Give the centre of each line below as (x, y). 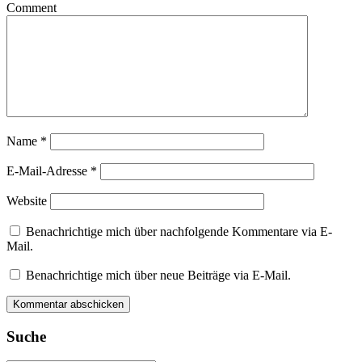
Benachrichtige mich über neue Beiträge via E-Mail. (158, 275)
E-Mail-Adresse (48, 170)
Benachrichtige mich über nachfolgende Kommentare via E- (179, 231)
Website (27, 200)
